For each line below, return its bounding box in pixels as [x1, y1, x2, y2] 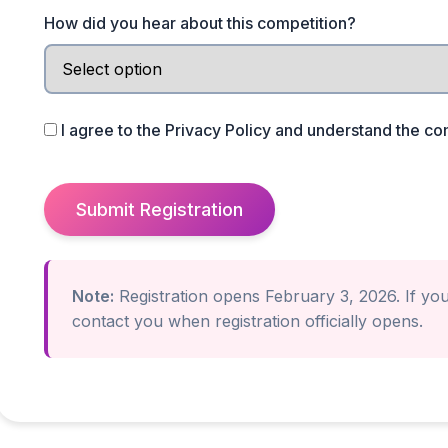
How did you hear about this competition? [44, 13, 356, 33]
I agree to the [61, 120, 165, 140]
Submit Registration [76, 199, 243, 220]
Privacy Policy [165, 120, 271, 140]
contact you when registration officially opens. [72, 311, 423, 331]
